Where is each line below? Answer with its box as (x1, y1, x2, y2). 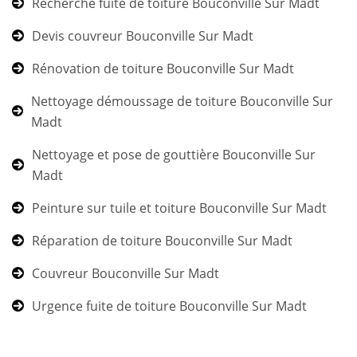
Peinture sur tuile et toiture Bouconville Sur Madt (32, 198, 327, 217)
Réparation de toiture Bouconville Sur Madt (32, 231, 292, 249)
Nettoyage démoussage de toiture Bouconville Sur (31, 92, 333, 110)
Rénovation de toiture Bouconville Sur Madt (32, 59, 294, 77)
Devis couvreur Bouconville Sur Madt (32, 26, 253, 45)
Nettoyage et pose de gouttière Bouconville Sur (31, 145, 316, 163)
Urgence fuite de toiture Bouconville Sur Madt (32, 296, 307, 315)
